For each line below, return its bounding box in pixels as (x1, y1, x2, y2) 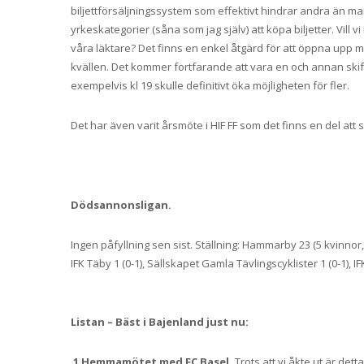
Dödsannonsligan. (71, 197, 171, 213)
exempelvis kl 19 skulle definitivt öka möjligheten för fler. (71, 78, 349, 93)
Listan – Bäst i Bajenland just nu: (71, 314, 249, 330)
